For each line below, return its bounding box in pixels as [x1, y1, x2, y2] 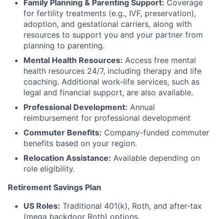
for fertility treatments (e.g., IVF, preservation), [23, 8, 196, 18]
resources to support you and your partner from [23, 30, 203, 40]
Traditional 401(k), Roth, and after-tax [60, 201, 202, 211]
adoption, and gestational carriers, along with [23, 19, 192, 29]
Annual [128, 102, 155, 112]
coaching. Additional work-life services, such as [23, 77, 199, 87]
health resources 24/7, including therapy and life [23, 66, 201, 76]
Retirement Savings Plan [8, 182, 101, 192]
